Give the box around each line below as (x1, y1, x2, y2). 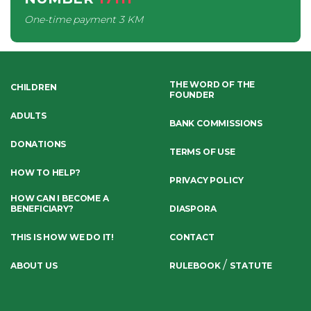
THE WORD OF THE (169, 79, 255, 90)
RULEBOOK (169, 260, 221, 271)
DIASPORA (169, 203, 217, 214)
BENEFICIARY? (10, 203, 74, 214)
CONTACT (169, 232, 215, 242)
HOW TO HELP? (10, 167, 81, 178)
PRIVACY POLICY (169, 175, 244, 185)
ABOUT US (10, 260, 58, 271)
